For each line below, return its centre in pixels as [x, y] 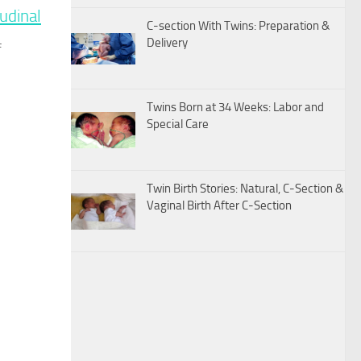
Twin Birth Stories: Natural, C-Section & [245, 189]
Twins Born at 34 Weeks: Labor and [235, 108]
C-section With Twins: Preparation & [238, 26]
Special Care [178, 124]
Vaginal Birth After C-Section [219, 206]
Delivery [167, 43]
